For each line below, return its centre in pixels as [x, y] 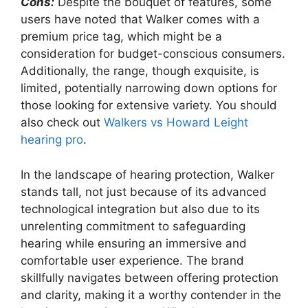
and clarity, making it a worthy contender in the [151, 295]
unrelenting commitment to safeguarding [133, 226]
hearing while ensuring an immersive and [134, 243]
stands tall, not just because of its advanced [144, 191]
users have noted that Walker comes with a [140, 20]
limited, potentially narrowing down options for [149, 88]
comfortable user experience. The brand [132, 260]
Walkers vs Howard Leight [176, 123]
